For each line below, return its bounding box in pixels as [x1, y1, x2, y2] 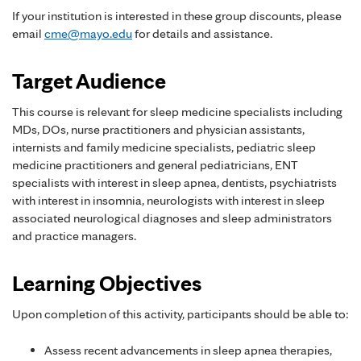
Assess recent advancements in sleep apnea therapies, [44, 342, 332, 358]
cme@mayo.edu [44, 26, 132, 42]
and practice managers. [12, 228, 136, 244]
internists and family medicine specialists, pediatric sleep [12, 139, 316, 156]
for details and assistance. [132, 26, 272, 42]
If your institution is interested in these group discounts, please [12, 8, 342, 24]
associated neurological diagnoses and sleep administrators [12, 210, 332, 226]
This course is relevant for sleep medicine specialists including [12, 104, 342, 120]
